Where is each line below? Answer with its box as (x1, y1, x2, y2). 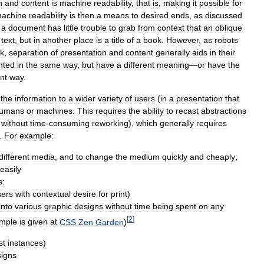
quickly (162, 151, 187, 161)
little (64, 22, 78, 32)
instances (8, 238, 43, 248)
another (42, 35, 71, 45)
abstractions (201, 105, 246, 115)
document (8, 22, 45, 32)
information (15, 93, 57, 103)
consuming (49, 118, 90, 128)
